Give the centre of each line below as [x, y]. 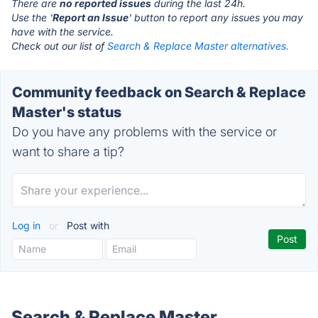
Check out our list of [59, 46]
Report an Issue [91, 17]
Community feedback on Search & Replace [159, 92]
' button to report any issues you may [216, 17]
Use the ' [32, 17]
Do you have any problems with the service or [144, 132]
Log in [28, 225]
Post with [87, 225]
